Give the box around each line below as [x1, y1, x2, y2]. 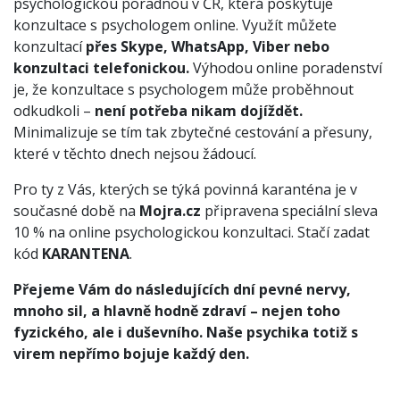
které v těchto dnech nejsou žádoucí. [13, 143, 256, 163]
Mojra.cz [139, 200, 201, 221]
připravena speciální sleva [201, 200, 378, 221]
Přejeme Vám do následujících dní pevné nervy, [13, 279, 351, 299]
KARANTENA [42, 243, 129, 263]
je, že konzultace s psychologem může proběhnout [13, 79, 354, 99]
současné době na [13, 200, 139, 221]
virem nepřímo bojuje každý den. [13, 343, 249, 363]
